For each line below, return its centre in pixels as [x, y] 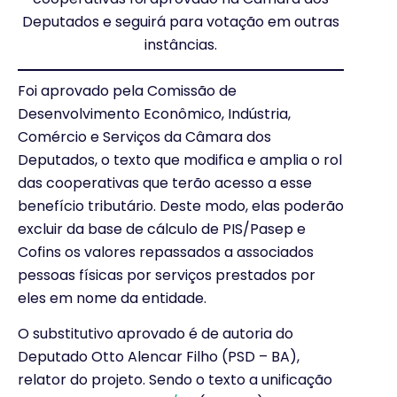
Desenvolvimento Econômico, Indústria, [154, 113]
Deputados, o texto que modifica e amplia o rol [180, 160]
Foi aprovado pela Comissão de [127, 90]
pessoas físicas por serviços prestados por [167, 275]
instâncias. [181, 44]
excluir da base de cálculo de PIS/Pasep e [162, 229]
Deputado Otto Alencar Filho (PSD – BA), [159, 357]
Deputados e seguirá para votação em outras [181, 21]
